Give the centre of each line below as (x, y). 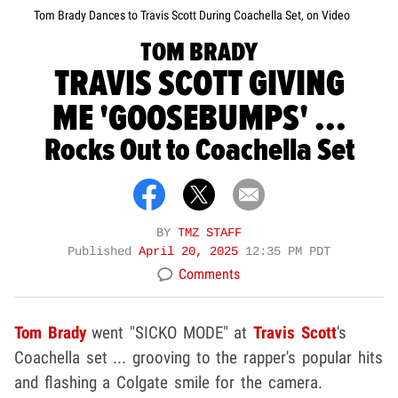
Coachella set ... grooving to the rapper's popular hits (199, 358)
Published (103, 252)
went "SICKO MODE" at (170, 333)
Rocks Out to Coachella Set (199, 151)
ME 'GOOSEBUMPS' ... (199, 119)
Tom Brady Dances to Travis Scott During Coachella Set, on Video (192, 16)
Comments (209, 275)
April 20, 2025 (192, 252)
